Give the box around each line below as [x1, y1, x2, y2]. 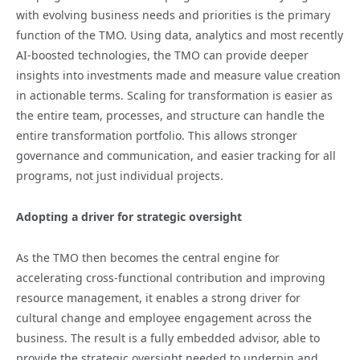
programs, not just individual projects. [16, 167, 223, 183]
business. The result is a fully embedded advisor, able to [16, 329, 320, 346]
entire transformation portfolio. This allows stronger [16, 127, 297, 143]
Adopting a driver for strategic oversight [16, 208, 242, 224]
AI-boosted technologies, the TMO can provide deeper [16, 47, 309, 63]
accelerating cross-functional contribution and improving [16, 269, 325, 285]
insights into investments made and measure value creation [16, 67, 341, 83]
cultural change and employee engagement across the [16, 309, 312, 325]
